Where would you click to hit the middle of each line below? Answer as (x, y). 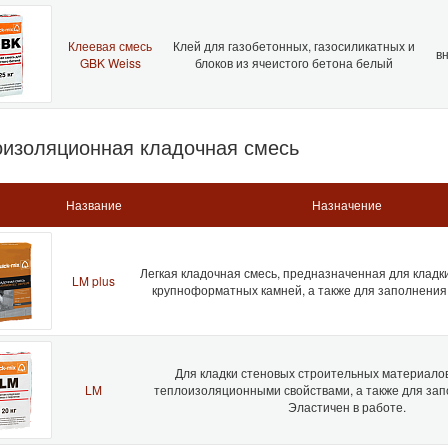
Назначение (346, 204)
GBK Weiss (110, 62)
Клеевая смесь (110, 45)
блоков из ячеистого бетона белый (294, 62)
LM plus (93, 280)
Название (93, 204)
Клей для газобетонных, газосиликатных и (294, 45)
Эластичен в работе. (346, 406)
